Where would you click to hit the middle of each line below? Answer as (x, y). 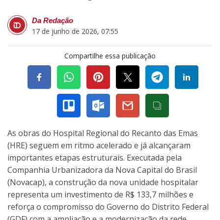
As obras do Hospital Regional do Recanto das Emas (103, 133)
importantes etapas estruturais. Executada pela (95, 158)
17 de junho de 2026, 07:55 (75, 31)
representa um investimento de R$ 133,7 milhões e (100, 195)
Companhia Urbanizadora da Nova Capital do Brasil (102, 170)
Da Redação (53, 21)
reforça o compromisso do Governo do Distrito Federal (108, 207)
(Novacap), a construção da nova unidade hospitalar (103, 182)
